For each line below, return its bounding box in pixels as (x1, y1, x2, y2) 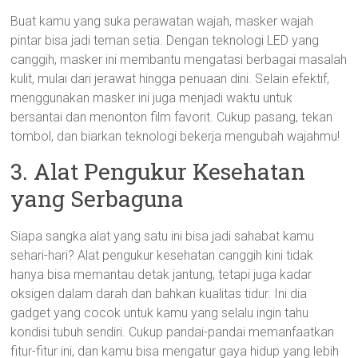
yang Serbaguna (10, 184, 185, 213)
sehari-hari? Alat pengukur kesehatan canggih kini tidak (10, 248, 314, 263)
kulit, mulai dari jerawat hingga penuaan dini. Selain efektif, (10, 71, 330, 86)
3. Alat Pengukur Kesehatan (10, 157, 306, 186)
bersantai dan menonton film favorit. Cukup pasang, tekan (10, 109, 333, 125)
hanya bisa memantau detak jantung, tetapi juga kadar (10, 267, 312, 282)
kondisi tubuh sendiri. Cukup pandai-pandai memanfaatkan (10, 324, 335, 340)
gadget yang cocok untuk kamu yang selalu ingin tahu (10, 305, 309, 320)
